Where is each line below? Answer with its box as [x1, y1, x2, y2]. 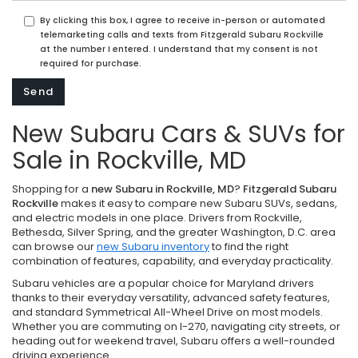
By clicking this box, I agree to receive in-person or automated [40, 14, 325, 26]
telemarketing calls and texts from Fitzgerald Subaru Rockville [40, 28, 324, 41]
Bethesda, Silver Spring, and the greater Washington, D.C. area [12, 224, 336, 240]
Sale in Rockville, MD [12, 143, 246, 177]
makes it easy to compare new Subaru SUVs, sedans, [58, 195, 337, 211]
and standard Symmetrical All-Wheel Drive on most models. [12, 304, 323, 320]
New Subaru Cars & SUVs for [12, 117, 345, 151]
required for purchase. [40, 57, 141, 70]
